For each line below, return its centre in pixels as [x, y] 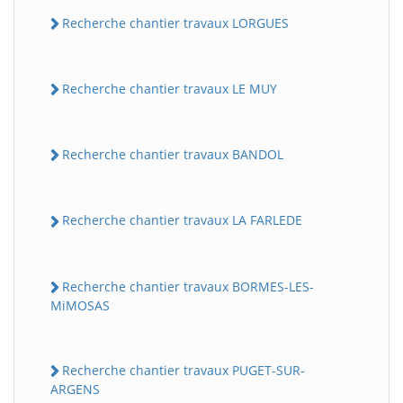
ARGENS [75, 389]
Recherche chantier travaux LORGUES [175, 22]
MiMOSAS [80, 305]
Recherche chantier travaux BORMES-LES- [188, 286]
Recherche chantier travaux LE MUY [170, 88]
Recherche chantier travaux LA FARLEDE [182, 220]
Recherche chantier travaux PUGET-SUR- [184, 370]
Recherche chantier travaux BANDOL [173, 154]
